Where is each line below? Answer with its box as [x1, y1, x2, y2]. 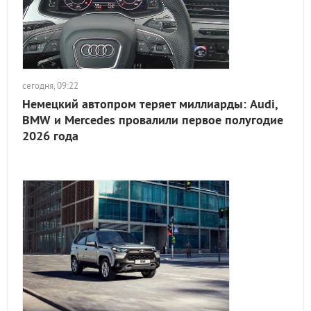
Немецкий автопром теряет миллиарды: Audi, [22, 96, 278, 112]
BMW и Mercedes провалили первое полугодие [22, 112, 283, 128]
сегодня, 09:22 [22, 80, 78, 92]
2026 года [22, 128, 78, 144]
